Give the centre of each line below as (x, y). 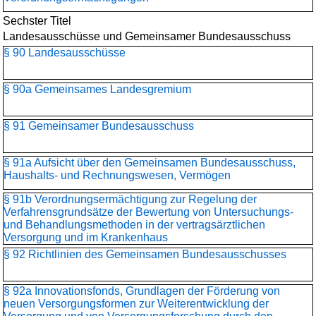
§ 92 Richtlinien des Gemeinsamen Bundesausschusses (145, 254)
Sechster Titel (37, 21)
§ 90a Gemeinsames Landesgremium (97, 89)
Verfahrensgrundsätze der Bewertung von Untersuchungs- (148, 212)
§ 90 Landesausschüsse (65, 53)
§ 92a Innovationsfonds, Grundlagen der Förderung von (142, 291)
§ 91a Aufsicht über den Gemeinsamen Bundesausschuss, (150, 163)
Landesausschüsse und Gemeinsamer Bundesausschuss (147, 36)
